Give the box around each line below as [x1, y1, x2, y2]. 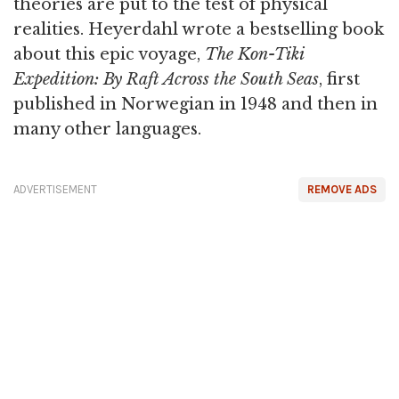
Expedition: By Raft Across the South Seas [13, 69, 319, 89]
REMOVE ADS [307, 183, 377, 196]
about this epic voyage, [13, 45, 205, 64]
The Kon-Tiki [205, 45, 304, 64]
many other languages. [13, 119, 201, 139]
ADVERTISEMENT [13, 183, 97, 196]
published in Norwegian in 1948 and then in [13, 94, 378, 114]
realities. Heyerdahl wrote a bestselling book [13, 20, 384, 39]
